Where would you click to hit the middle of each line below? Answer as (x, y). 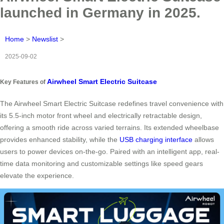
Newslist (45, 39)
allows (203, 140)
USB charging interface (156, 140)
